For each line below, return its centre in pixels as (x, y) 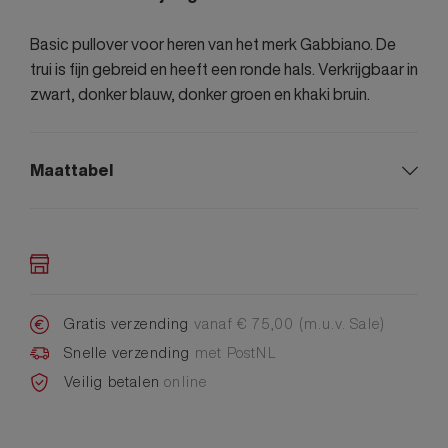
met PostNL (235, 352)
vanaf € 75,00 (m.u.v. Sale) (289, 323)
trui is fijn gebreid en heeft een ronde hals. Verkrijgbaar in (224, 69)
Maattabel (71, 170)
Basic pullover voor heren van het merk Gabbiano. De (213, 44)
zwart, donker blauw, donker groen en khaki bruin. (200, 94)
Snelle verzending (129, 352)
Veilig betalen (114, 381)
